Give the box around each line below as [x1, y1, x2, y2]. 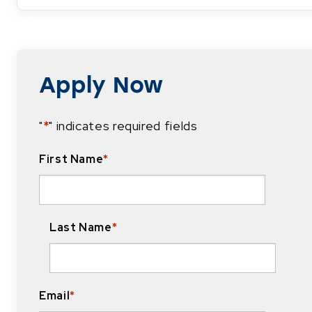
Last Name [49, 219, 112, 235]
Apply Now [39, 71, 163, 98]
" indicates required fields [49, 117, 198, 134]
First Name [39, 151, 104, 166]
